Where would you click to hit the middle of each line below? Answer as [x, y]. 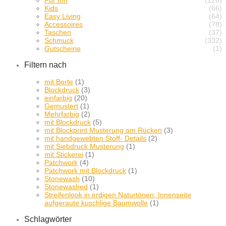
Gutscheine [63, 48]
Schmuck [59, 40]
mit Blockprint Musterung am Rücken [103, 130]
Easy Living [63, 16]
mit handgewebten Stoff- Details [95, 138]
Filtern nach [45, 65]
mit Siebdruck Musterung [84, 146]
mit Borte [59, 81]
